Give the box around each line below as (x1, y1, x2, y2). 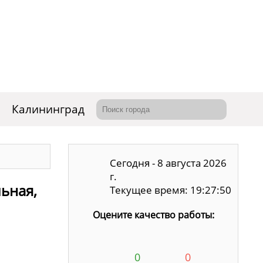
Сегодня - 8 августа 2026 (110, 156, 227, 170)
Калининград (12, 102, 85, 117)
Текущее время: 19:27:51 (110, 183, 232, 197)
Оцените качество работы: (92, 208, 214, 221)
